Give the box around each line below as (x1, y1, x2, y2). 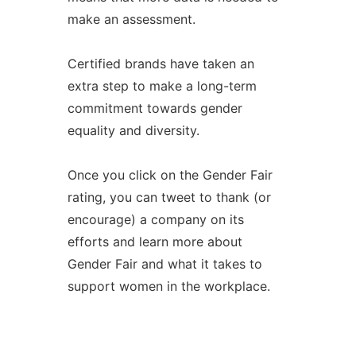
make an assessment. (67, 11, 195, 27)
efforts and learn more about (67, 234, 242, 250)
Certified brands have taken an (67, 56, 254, 72)
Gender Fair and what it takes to (67, 256, 262, 272)
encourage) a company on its (67, 211, 244, 227)
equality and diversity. (67, 122, 199, 138)
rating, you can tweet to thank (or (67, 189, 271, 205)
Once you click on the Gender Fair (67, 167, 273, 183)
